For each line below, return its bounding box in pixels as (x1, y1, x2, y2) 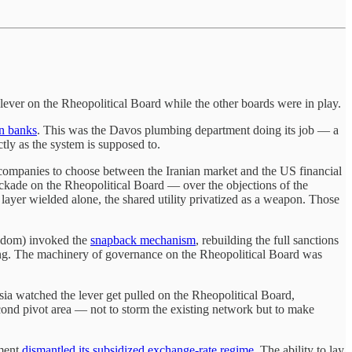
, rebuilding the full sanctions (196, 233, 339, 247)
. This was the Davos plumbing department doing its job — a (37, 123, 339, 137)
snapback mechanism (90, 233, 196, 247)
